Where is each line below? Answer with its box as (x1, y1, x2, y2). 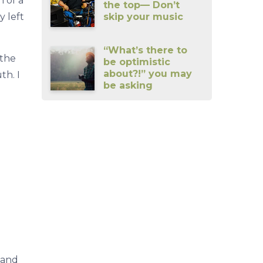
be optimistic (103, 56, 171, 68)
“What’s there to (103, 45, 188, 56)
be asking (103, 80, 153, 92)
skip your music (103, 11, 184, 22)
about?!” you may (103, 68, 193, 80)
